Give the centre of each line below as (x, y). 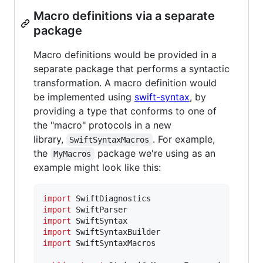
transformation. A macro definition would (125, 83)
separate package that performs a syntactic (131, 69)
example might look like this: (97, 168)
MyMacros (73, 154)
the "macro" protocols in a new (102, 125)
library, (50, 139)
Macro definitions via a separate (124, 16)
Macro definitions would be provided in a (125, 55)
